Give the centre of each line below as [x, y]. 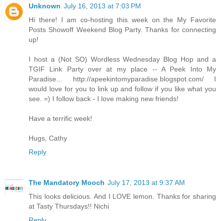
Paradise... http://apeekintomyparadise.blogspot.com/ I [122, 79]
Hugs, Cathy [48, 138]
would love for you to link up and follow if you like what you [122, 89]
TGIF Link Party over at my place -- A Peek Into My [122, 69]
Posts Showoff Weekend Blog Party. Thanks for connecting [122, 30]
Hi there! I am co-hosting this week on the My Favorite [122, 20]
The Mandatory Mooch [67, 183]
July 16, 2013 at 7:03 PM [102, 6]
